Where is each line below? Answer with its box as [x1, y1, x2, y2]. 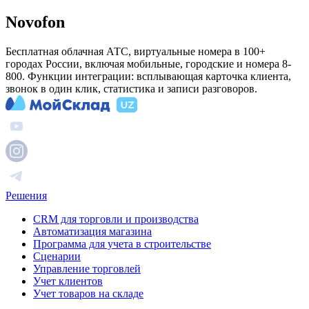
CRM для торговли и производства [33, 212, 199, 225]
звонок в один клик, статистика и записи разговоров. [6, 82, 257, 94]
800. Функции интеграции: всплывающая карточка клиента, [6, 70, 291, 82]
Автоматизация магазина [33, 225, 152, 237]
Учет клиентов [33, 275, 103, 287]
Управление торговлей [33, 262, 141, 275]
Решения [6, 189, 47, 201]
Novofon [6, 12, 65, 31]
